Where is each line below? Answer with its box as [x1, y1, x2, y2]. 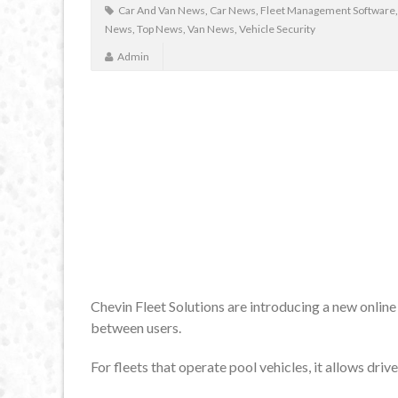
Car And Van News [118, 4, 205, 18]
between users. [91, 318, 181, 336]
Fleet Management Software [260, 4, 395, 18]
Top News [137, 22, 183, 36]
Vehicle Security [239, 22, 315, 36]
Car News [210, 4, 256, 18]
